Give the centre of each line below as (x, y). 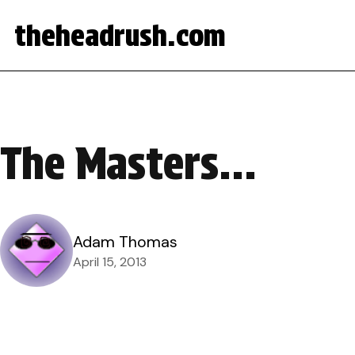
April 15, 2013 (110, 262)
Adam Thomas (125, 242)
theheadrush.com (120, 35)
